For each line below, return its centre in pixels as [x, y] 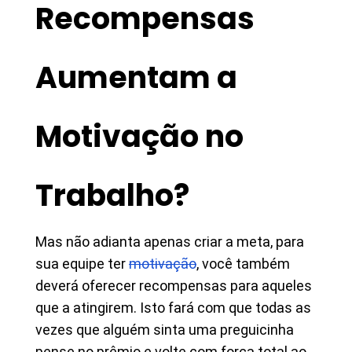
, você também [243, 264]
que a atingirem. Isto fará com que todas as [173, 308]
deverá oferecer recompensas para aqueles [174, 286]
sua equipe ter [82, 264]
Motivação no [139, 136]
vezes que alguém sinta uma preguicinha [165, 330]
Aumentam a [136, 77]
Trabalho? [112, 195]
